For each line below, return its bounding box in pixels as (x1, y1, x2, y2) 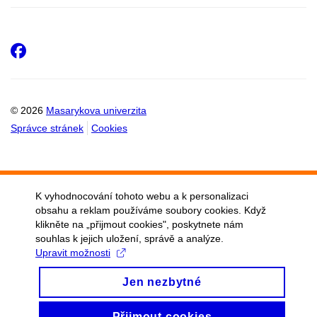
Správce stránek (11, 122, 83, 134)
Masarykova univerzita (46, 105, 146, 117)
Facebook (25, 42, 116, 59)
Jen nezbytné (122, 276, 202, 288)
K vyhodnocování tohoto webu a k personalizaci (35, 190, 248, 202)
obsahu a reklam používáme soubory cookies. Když (35, 204, 266, 216)
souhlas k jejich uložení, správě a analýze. (35, 233, 224, 244)
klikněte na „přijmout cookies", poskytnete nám (35, 219, 243, 230)
